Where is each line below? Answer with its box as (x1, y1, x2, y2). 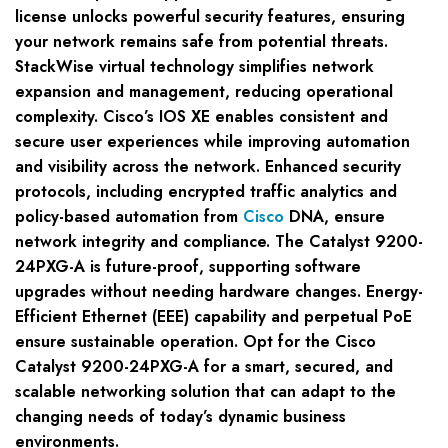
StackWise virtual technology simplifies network (15, 55, 374, 79)
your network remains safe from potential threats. (15, 30, 388, 54)
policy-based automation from (15, 205, 243, 229)
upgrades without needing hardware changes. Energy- (15, 280, 423, 304)
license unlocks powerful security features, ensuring (15, 5, 405, 29)
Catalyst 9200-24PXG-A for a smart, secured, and (15, 355, 393, 379)
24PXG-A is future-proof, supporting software (15, 255, 361, 279)
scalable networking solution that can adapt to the (15, 380, 396, 404)
